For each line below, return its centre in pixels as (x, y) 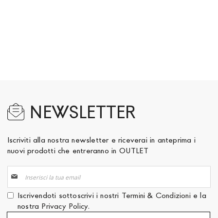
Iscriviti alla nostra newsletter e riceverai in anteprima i (101, 140)
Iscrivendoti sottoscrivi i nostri (70, 195)
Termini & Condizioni (156, 195)
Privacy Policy (65, 206)
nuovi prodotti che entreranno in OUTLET (78, 151)
